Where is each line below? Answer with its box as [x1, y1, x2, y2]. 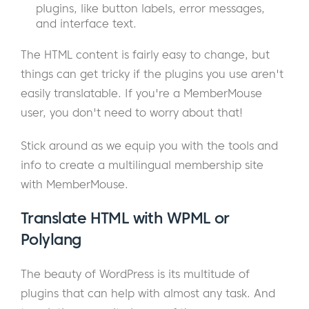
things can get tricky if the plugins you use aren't [21, 67, 283, 81]
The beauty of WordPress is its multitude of [21, 267, 250, 281]
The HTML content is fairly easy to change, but [21, 48, 270, 62]
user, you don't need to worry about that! [21, 106, 243, 120]
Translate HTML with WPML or [21, 208, 230, 228]
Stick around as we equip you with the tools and [21, 139, 278, 153]
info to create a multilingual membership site [21, 158, 263, 172]
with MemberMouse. [21, 177, 128, 192]
